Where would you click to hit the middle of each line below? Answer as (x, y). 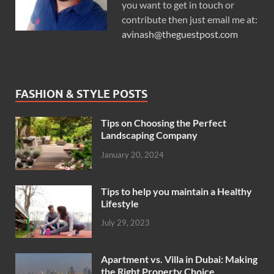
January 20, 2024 (132, 155)
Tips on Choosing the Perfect (164, 123)
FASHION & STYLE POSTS (81, 94)
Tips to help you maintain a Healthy (176, 191)
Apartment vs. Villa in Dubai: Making (179, 259)
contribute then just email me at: (190, 20)
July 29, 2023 (125, 223)
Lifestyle (120, 203)
